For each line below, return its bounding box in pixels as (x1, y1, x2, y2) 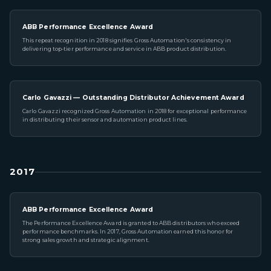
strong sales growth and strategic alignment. (22, 237, 149, 243)
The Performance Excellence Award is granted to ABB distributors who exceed (22, 220, 240, 226)
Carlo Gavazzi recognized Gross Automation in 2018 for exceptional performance (22, 108, 247, 114)
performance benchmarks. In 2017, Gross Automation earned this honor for (22, 228, 233, 235)
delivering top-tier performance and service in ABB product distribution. (22, 45, 227, 52)
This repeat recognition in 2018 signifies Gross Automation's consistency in (22, 37, 232, 44)
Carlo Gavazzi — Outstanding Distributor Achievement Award (22, 94, 244, 102)
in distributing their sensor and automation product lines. (22, 116, 188, 123)
